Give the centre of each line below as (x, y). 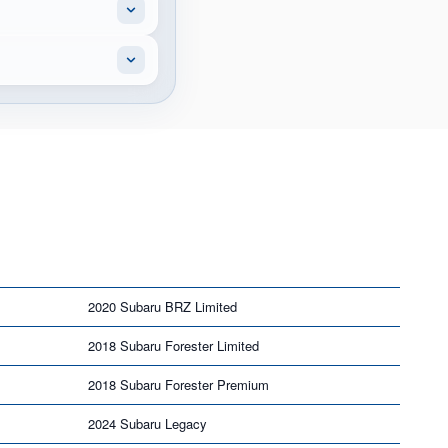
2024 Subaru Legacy (147, 423)
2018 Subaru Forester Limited (173, 345)
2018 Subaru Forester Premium (178, 384)
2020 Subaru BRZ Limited (162, 306)
